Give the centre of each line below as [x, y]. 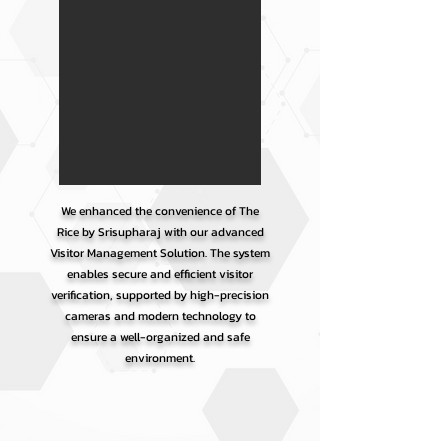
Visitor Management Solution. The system [160, 253]
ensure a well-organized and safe [160, 337]
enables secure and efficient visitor [160, 274]
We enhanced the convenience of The [160, 211]
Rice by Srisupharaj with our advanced [160, 232]
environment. [160, 358]
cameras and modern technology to [160, 316]
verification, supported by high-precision [160, 295]
